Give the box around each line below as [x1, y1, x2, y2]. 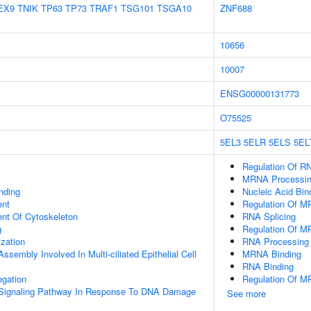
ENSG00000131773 [220, 87, 299, 100]
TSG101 [121, 1, 154, 15]
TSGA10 [157, 1, 192, 15]
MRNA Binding [242, 247, 301, 260]
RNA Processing [242, 235, 309, 248]
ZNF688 [220, 1, 252, 15]
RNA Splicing [242, 210, 296, 223]
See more [227, 287, 266, 300]
